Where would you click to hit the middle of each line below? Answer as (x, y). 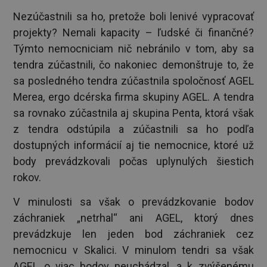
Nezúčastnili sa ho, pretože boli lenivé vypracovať (133, 16)
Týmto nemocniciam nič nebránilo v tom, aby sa (133, 48)
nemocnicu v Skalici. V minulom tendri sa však (133, 250)
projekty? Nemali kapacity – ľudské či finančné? (133, 32)
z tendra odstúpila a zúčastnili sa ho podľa (133, 129)
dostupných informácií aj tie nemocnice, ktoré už (133, 145)
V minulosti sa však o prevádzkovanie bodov (133, 201)
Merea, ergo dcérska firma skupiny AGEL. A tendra (133, 97)
